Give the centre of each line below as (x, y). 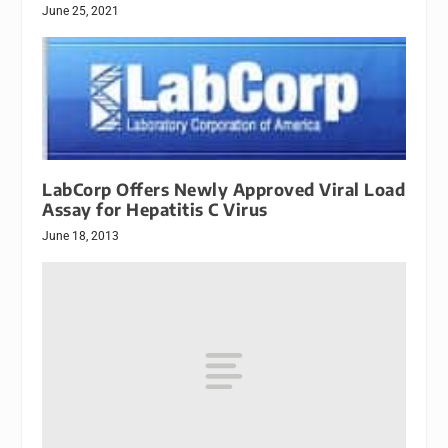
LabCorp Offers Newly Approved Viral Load (224, 190)
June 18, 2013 (81, 236)
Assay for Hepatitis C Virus (155, 210)
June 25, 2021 (81, 10)
